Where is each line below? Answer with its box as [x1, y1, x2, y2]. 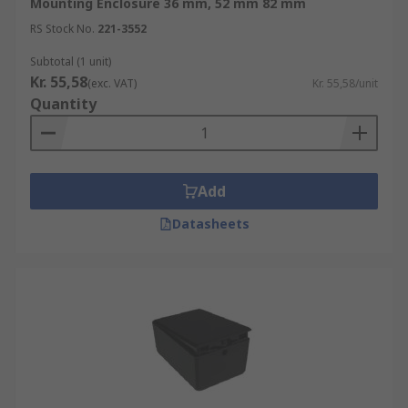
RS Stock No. [30, 21, 95, 36]
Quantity [30, 94, 97, 114]
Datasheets [171, 215, 250, 232]
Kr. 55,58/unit [312, 76, 378, 91]
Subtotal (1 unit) [30, 54, 111, 69]
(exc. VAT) [87, 76, 137, 91]
